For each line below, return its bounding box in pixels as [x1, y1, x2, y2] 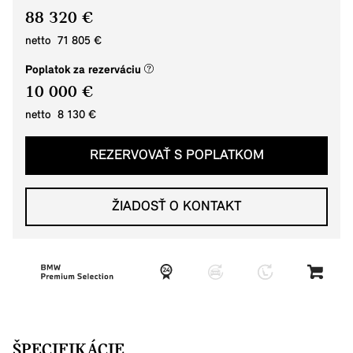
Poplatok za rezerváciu [25, 64, 144, 76]
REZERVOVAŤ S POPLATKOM [89, 147, 264, 163]
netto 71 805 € [25, 35, 102, 47]
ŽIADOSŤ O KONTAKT [112, 199, 241, 214]
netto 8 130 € [25, 109, 96, 121]
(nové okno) [153, 63, 213, 76]
